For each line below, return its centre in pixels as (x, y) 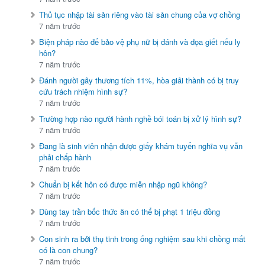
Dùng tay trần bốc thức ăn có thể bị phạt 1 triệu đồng (130, 212)
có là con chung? (69, 250)
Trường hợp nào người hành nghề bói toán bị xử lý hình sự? (140, 119)
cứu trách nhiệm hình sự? (83, 92)
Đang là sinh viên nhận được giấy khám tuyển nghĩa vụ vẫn (141, 146)
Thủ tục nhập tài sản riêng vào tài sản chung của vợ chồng (140, 15)
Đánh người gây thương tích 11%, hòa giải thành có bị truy (139, 80)
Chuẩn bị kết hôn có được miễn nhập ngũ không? (123, 185)
